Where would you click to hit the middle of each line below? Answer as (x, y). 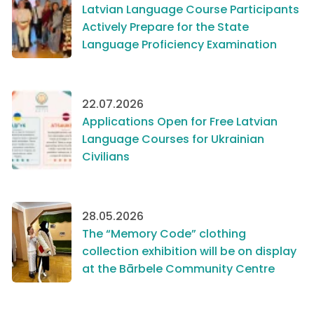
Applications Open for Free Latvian (180, 121)
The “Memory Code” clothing (164, 233)
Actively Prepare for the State (165, 27)
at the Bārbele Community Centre (178, 268)
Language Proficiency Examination (179, 44)
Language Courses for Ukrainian (173, 139)
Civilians (106, 156)
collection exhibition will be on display (189, 251)
